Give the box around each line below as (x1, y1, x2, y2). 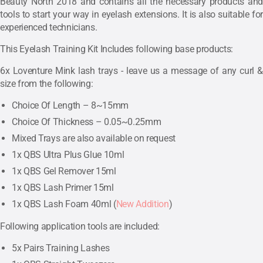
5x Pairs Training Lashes (12, 242, 110, 254)
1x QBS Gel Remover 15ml (12, 166, 116, 177)
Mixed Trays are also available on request (12, 133, 176, 144)
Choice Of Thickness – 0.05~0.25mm (12, 116, 161, 128)
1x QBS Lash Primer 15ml (12, 182, 114, 194)
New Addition (116, 198, 169, 210)
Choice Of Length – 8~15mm (12, 100, 129, 112)
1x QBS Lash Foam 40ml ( (12, 198, 116, 210)
